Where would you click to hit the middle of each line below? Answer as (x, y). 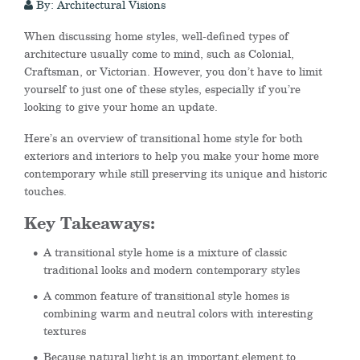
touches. (47, 191)
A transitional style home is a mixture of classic (165, 252)
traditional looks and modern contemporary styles (172, 270)
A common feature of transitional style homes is (166, 295)
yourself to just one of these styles (111, 89)
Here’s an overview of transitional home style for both (164, 138)
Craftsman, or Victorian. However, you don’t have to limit (173, 71)
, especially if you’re (250, 89)
